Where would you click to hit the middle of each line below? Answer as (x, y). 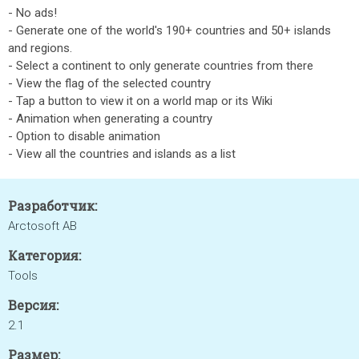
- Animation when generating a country (110, 119)
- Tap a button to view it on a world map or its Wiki (140, 101)
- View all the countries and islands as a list (122, 154)
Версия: (33, 305)
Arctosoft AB (42, 226)
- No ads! (32, 13)
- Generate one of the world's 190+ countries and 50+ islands (169, 30)
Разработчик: (52, 206)
